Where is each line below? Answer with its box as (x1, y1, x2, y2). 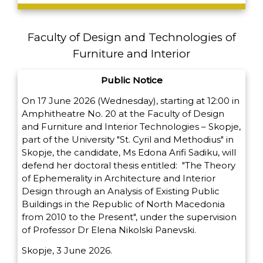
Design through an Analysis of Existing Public (22, 186, 220, 197)
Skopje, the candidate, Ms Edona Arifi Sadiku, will (22, 147, 236, 159)
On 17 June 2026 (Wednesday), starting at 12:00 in (22, 95, 240, 107)
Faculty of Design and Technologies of (27, 31, 236, 45)
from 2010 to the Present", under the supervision (22, 211, 237, 223)
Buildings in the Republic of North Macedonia (22, 198, 225, 210)
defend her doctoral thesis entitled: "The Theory (22, 160, 235, 171)
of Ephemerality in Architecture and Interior (22, 173, 215, 184)
